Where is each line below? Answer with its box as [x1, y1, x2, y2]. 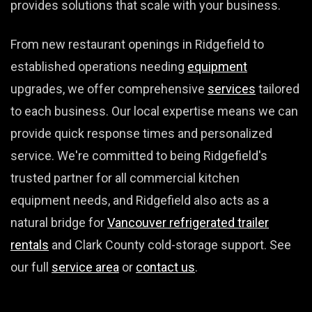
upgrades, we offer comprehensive [10, 81, 208, 96]
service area [52, 260, 119, 274]
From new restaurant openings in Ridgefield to [10, 37, 264, 52]
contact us [136, 260, 195, 274]
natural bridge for [10, 215, 107, 230]
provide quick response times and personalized [10, 126, 272, 141]
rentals [10, 237, 49, 252]
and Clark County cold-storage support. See [49, 237, 291, 252]
